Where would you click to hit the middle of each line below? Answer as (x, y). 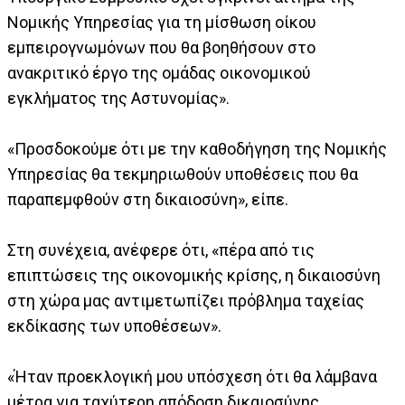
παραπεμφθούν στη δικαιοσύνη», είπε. (148, 200)
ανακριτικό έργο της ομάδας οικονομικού (159, 73)
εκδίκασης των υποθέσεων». (114, 326)
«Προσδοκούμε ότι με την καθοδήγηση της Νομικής (197, 149)
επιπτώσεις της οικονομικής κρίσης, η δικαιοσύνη (194, 276)
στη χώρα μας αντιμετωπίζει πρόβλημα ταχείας (186, 301)
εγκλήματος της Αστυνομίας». (118, 99)
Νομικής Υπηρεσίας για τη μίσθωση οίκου (162, 23)
